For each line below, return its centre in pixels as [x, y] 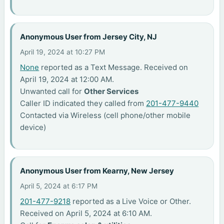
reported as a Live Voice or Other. [131, 201]
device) [33, 127]
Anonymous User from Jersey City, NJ [89, 37]
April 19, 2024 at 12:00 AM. [67, 79]
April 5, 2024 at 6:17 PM [59, 186]
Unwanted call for [52, 91]
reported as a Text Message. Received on [114, 67]
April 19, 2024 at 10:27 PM [63, 52]
